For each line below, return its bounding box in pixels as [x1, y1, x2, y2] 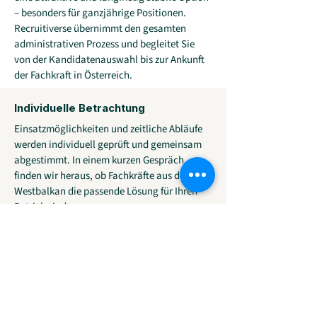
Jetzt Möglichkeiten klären [64, 235, 159, 246]
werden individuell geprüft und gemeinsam [14, 137, 202, 152]
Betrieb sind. [14, 200, 69, 214]
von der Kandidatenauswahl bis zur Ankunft [14, 52, 204, 67]
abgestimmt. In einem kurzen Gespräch [14, 153, 184, 168]
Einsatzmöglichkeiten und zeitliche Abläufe [14, 122, 202, 137]
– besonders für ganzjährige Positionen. [14, 6, 186, 21]
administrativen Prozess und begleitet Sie [14, 37, 195, 52]
